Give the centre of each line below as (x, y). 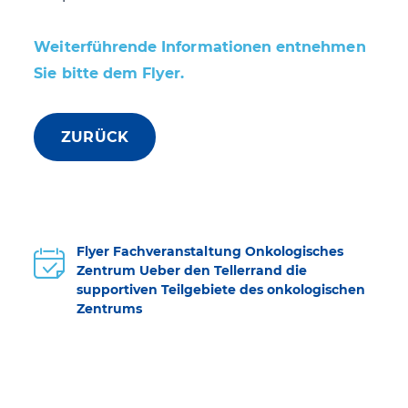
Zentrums (110, 309)
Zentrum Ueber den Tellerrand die (192, 270)
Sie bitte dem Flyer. (109, 73)
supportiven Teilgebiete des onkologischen (221, 290)
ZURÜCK (95, 137)
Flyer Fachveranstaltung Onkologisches (210, 251)
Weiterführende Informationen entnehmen (200, 47)
